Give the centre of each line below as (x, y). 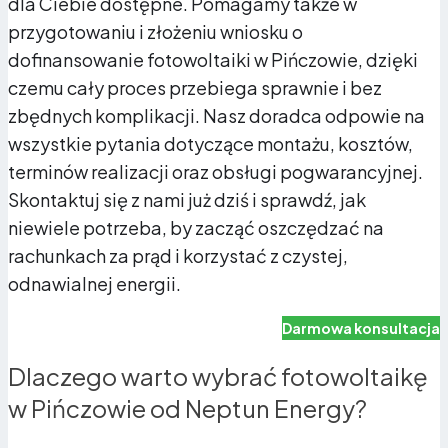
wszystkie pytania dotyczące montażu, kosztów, (210, 144)
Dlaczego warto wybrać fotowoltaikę (218, 376)
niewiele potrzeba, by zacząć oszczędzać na (196, 228)
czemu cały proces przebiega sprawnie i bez (195, 88)
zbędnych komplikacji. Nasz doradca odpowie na (216, 116)
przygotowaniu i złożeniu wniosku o (155, 32)
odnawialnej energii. (94, 284)
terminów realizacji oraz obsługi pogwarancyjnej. (215, 172)
